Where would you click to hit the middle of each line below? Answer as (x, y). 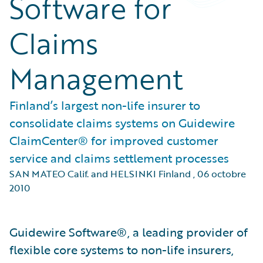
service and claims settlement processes (119, 158)
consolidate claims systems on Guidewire (122, 123)
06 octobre (222, 174)
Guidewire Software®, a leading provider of (129, 232)
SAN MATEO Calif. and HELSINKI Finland (100, 174)
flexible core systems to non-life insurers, (122, 249)
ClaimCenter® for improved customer (114, 140)
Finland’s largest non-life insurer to (105, 105)
